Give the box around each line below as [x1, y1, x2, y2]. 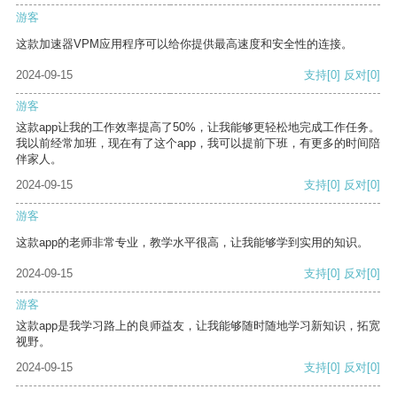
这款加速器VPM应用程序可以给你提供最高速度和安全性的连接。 [16, 37, 353, 51]
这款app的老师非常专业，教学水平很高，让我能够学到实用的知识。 [16, 236, 369, 250]
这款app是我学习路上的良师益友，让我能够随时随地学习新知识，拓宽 [16, 319, 380, 333]
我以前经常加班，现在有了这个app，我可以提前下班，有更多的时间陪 [16, 136, 380, 151]
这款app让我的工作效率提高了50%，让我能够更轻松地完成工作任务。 [16, 121, 380, 135]
